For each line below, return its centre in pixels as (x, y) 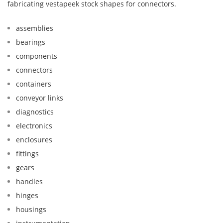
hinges (27, 196)
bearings (31, 42)
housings (31, 210)
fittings (27, 154)
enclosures (34, 140)
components (37, 56)
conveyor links (40, 98)
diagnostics (35, 112)
